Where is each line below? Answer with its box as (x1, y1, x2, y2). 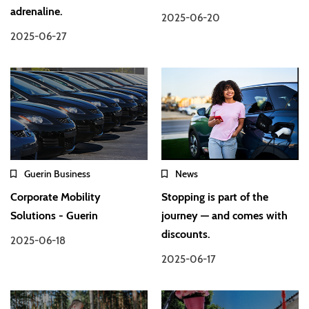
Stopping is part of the (161, 190, 269, 204)
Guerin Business (24, 168, 90, 181)
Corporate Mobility (10, 190, 101, 204)
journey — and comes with (161, 209, 288, 223)
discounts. (161, 228, 211, 241)
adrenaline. (10, 5, 63, 19)
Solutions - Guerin (10, 209, 98, 223)
